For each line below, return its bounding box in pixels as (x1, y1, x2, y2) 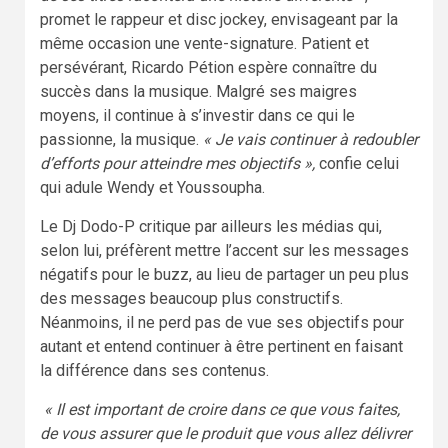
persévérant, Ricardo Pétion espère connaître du (40, 57, 377, 77)
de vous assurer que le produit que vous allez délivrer (40, 423, 411, 443)
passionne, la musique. (40, 129, 203, 149)
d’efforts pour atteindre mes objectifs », (40, 153, 315, 173)
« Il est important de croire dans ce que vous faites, (44, 399, 400, 419)
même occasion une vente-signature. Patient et (40, 33, 369, 53)
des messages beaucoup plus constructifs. (40, 288, 343, 308)
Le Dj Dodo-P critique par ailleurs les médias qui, (40, 216, 382, 236)
